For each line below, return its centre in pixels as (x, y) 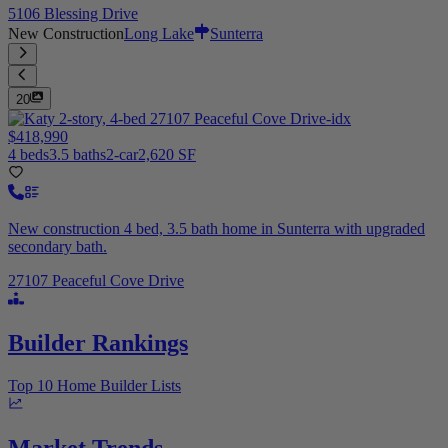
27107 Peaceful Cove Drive (96, 280)
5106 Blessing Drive (73, 13)
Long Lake (159, 33)
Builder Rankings (98, 342)
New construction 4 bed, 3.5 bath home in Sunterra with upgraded (216, 228)
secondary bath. (57, 246)
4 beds (28, 154)
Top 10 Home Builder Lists (94, 385)
